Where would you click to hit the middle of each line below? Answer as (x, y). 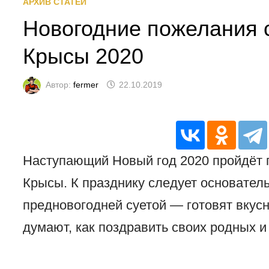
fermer (86, 84)
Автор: (60, 84)
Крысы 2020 (83, 56)
